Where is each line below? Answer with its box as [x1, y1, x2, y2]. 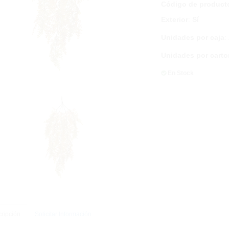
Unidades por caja [161, 33, 224, 41]
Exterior [161, 15, 188, 24]
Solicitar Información [34, 210, 91, 218]
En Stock [167, 70, 194, 77]
